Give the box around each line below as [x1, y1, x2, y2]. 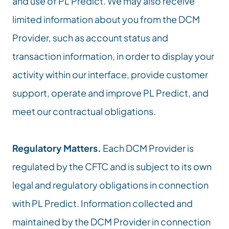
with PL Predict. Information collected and [12, 197, 193, 209]
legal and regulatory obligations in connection [12, 179, 209, 191]
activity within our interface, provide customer [12, 68, 208, 80]
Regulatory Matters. [12, 142, 101, 154]
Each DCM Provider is [101, 142, 194, 154]
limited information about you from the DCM [12, 13, 200, 25]
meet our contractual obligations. [12, 105, 156, 117]
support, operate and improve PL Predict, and [12, 87, 209, 99]
